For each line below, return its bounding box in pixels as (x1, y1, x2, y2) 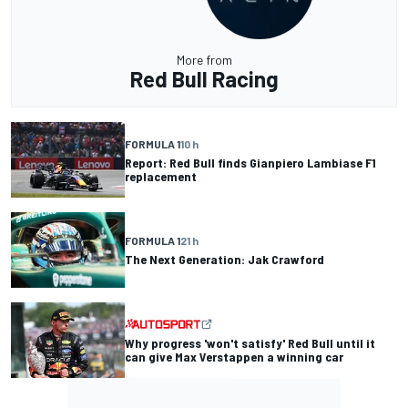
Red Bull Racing (129, 66, 279, 92)
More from (176, 52, 232, 67)
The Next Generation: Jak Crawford (125, 251, 324, 268)
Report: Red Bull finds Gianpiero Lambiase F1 (125, 154, 376, 170)
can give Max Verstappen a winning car (125, 348, 343, 364)
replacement (125, 168, 197, 184)
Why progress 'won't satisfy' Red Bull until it (125, 334, 375, 351)
